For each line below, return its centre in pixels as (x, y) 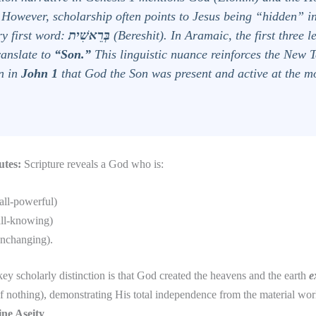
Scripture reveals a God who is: (92, 164)
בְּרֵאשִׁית (89, 35)
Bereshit (139, 35)
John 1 (39, 73)
